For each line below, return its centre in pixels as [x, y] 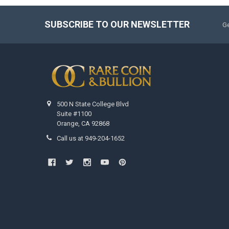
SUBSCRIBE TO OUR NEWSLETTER [117, 25]
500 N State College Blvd [93, 104]
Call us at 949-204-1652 [91, 138]
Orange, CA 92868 [83, 123]
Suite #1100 [74, 113]
